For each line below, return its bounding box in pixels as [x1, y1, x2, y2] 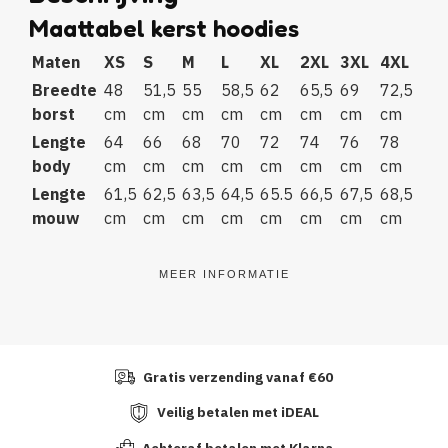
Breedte [31, 79, 97, 100]
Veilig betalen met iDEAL [157, 403, 320, 422]
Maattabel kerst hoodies [28, 13, 299, 43]
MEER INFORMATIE [158, 267, 290, 280]
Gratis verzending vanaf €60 [143, 367, 334, 386]
